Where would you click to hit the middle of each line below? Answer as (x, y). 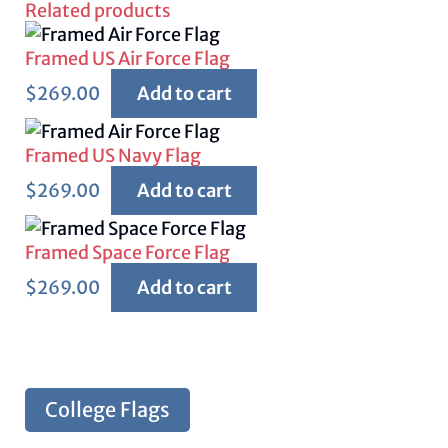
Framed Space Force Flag (128, 252)
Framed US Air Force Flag (128, 58)
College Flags (108, 410)
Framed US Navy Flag (113, 155)
